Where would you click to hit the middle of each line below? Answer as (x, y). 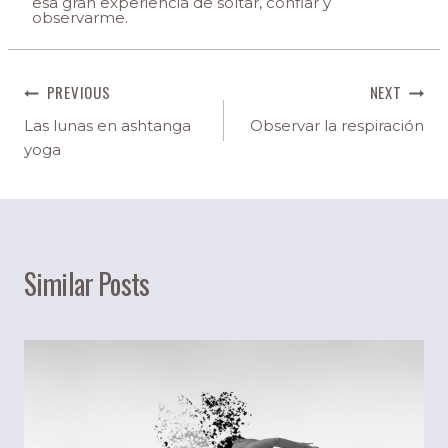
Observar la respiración (337, 125)
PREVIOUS (78, 92)
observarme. (80, 18)
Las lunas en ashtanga (107, 125)
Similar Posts (87, 283)
